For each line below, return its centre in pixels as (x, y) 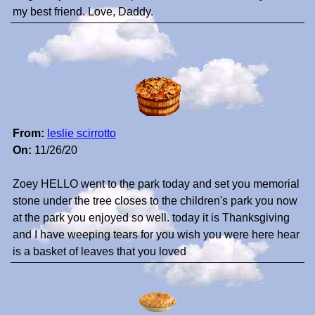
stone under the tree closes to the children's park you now (155, 201)
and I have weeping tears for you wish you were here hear (156, 235)
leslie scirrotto (82, 134)
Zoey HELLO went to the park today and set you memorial (156, 184)
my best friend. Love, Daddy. (83, 12)
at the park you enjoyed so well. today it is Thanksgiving (151, 218)
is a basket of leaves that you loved (99, 252)
